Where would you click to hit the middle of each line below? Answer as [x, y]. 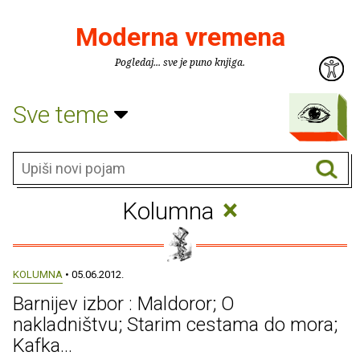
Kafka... [43, 346]
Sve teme [63, 114]
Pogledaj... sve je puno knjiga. [180, 62]
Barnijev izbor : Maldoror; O [124, 304]
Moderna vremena [180, 37]
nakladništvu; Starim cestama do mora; [175, 325]
